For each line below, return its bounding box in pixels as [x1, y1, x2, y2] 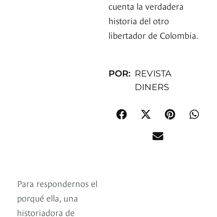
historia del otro [108, 14, 169, 27]
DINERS [135, 82, 170, 93]
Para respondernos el [17, 177, 97, 189]
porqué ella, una [17, 191, 78, 204]
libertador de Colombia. [108, 29, 199, 41]
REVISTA [135, 68, 172, 79]
